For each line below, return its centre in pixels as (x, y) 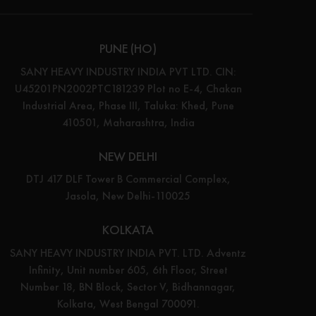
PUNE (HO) (128, 49)
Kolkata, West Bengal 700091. (128, 303)
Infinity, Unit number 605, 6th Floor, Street (128, 269)
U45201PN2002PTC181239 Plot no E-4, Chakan (128, 88)
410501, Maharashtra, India (128, 122)
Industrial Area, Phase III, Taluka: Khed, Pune (128, 105)
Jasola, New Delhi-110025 (128, 196)
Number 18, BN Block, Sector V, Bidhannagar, (128, 286)
